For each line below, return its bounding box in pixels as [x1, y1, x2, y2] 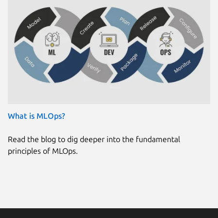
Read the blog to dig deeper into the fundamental [8, 134, 180, 144]
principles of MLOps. [8, 146, 78, 155]
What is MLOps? [8, 111, 65, 120]
